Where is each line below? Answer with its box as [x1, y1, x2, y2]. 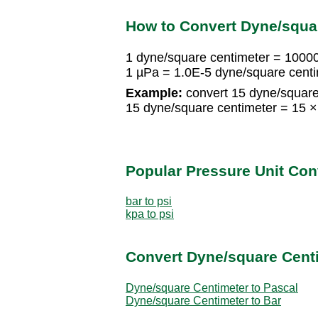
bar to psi [126, 194, 172, 207]
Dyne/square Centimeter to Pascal [126, 281, 298, 294]
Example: [126, 86, 182, 101]
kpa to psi [126, 207, 174, 220]
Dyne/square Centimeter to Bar [126, 294, 281, 307]
